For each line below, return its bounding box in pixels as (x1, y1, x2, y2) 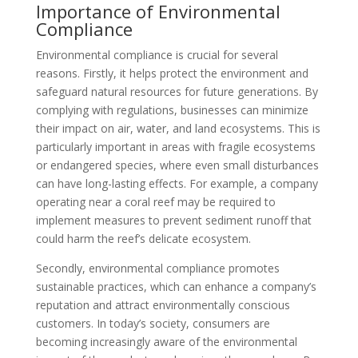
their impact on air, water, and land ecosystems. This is (35, 121, 320, 136)
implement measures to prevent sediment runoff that (35, 213, 312, 228)
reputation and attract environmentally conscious (35, 297, 290, 312)
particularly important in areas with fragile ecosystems (35, 139, 316, 154)
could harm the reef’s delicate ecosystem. (35, 231, 251, 246)
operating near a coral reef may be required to (35, 194, 276, 209)
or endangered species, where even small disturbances (35, 157, 319, 173)
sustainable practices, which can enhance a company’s (35, 279, 316, 294)
